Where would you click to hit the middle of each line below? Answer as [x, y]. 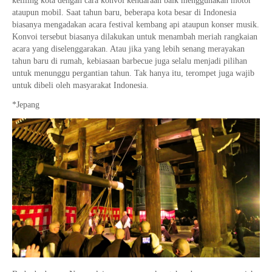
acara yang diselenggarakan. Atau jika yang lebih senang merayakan [128, 49]
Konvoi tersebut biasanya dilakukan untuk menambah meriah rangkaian [135, 36]
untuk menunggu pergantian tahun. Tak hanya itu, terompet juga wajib [133, 73]
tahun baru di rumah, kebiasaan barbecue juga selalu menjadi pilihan [130, 61]
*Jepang [26, 104]
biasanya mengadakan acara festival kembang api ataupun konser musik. [136, 24]
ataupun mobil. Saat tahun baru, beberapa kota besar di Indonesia [124, 12]
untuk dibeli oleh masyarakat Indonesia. [80, 85]
